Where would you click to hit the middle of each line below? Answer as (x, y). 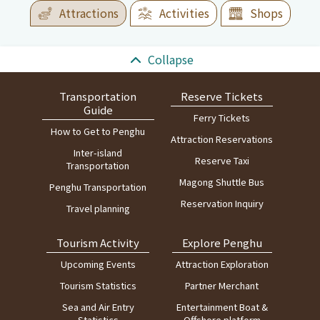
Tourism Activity (98, 242)
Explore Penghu (222, 242)
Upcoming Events (98, 264)
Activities (184, 12)
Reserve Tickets (222, 96)
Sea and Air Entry (98, 306)
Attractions (89, 12)
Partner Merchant (222, 285)
